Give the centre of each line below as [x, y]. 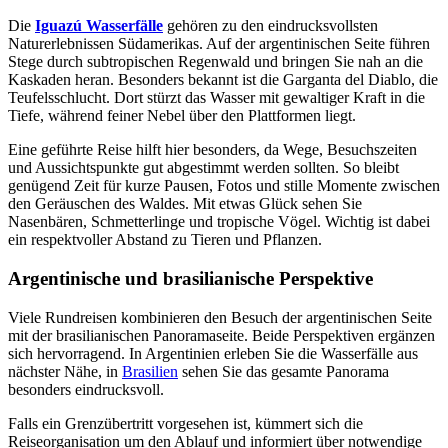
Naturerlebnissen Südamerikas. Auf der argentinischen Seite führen [219, 44]
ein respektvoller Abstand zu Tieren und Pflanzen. [165, 240]
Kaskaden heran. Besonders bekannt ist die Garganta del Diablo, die [223, 80]
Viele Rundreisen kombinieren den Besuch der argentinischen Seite [220, 317]
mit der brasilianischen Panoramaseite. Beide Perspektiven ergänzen [221, 335]
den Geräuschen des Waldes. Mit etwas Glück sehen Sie [185, 204]
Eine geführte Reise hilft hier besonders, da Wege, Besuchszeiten [212, 150]
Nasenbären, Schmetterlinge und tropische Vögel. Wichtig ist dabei [219, 222]
